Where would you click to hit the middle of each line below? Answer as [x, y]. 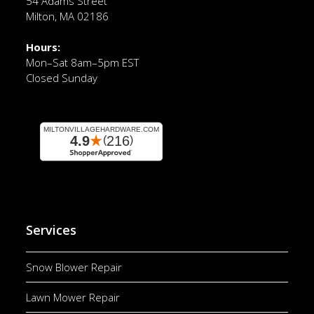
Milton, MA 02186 [68, 16]
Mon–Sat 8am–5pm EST [83, 63]
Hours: [43, 47]
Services [52, 230]
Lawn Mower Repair [73, 298]
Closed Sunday [62, 78]
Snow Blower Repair [74, 267]
